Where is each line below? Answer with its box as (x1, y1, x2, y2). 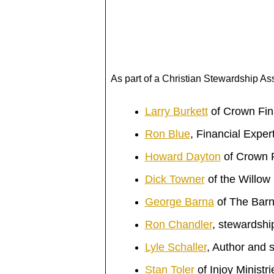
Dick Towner (144, 173, 205, 185)
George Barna (144, 196, 214, 208)
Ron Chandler (144, 218, 212, 231)
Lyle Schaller (144, 241, 207, 253)
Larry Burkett (144, 105, 208, 117)
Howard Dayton (144, 150, 221, 163)
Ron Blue (144, 128, 190, 140)
